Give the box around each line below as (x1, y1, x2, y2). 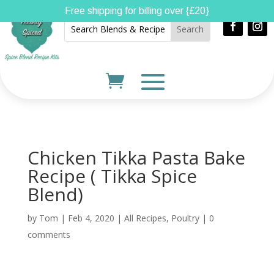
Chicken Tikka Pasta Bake (27, 145, 245, 170)
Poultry (171, 212, 199, 224)
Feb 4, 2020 (67, 212, 114, 224)
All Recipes (124, 212, 166, 224)
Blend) (27, 182, 83, 207)
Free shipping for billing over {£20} (65, 6, 209, 16)
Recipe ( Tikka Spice (27, 163, 197, 188)
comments (27, 229, 70, 240)
